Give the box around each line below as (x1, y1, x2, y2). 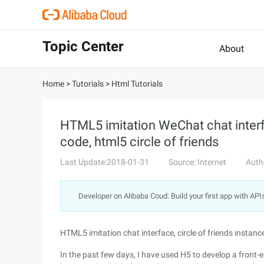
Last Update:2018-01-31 (60, 157, 149, 167)
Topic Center (42, 38, 124, 55)
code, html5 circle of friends (60, 134, 219, 149)
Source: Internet (169, 157, 226, 167)
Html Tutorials (111, 79, 163, 88)
